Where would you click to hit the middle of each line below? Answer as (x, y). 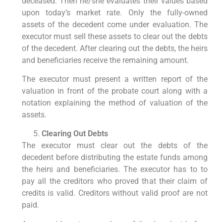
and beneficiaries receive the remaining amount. (105, 60)
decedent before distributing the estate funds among (114, 158)
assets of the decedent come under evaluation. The (114, 24)
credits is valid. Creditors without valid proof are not (114, 193)
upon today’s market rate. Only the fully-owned (114, 12)
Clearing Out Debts (75, 134)
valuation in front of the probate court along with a (114, 91)
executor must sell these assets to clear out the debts (114, 36)
